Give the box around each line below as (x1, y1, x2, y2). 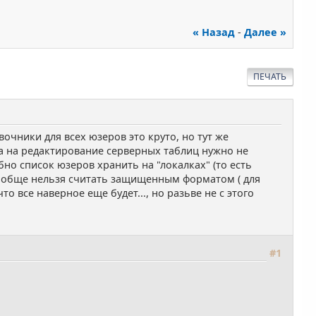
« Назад (192, 25, 235, 39)
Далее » (243, 25, 286, 39)
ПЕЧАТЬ (253, 71, 287, 83)
